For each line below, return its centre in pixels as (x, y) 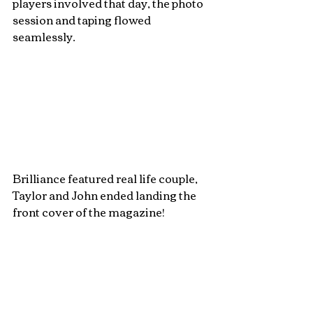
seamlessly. (45, 37)
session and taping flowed (83, 20)
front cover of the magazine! (90, 211)
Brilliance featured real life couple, (106, 178)
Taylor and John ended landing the (105, 195)
